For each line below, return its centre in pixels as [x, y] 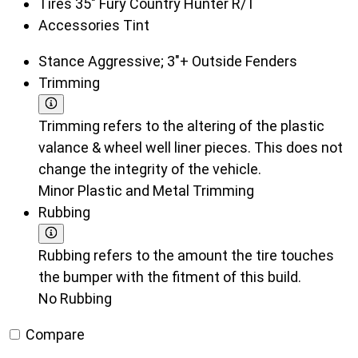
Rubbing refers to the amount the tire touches [186, 256]
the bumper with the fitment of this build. [170, 277]
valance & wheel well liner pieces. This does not [191, 148]
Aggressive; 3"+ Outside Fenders [193, 62]
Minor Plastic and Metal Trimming [146, 191]
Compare [54, 335]
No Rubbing [75, 299]
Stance [63, 62]
